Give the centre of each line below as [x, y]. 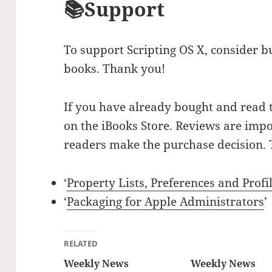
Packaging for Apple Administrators [166, 202]
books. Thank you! [115, 69]
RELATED [81, 244]
